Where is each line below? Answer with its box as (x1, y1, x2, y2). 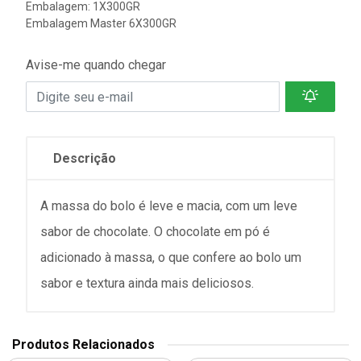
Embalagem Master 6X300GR (26, 17, 176, 30)
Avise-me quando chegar (26, 57, 166, 73)
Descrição (53, 151, 116, 166)
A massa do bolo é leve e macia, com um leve (40, 198, 297, 214)
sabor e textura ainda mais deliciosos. (40, 276, 254, 291)
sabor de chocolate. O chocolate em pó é (40, 224, 270, 239)
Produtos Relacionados (12, 337, 155, 352)
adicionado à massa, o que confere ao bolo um (40, 250, 301, 265)
